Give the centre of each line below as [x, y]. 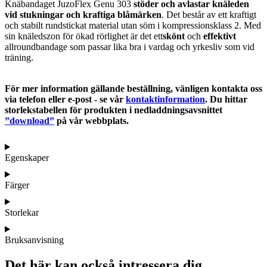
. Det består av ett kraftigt [209, 14]
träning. [20, 57]
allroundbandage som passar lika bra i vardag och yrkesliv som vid [130, 46]
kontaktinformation [165, 99]
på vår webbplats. [91, 120]
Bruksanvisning [34, 240]
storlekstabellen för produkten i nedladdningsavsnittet [114, 110]
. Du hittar [226, 99]
